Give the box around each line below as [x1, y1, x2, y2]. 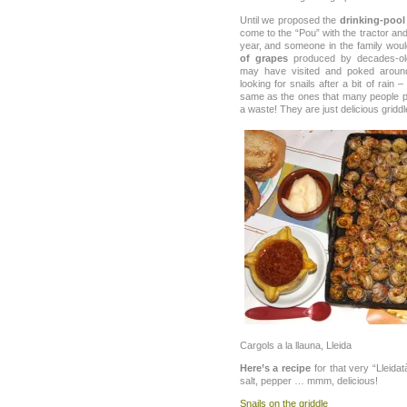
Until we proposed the [239, 14, 340, 25]
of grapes [239, 52, 288, 64]
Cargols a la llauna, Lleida [239, 340, 352, 352]
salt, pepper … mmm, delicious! [239, 375, 378, 387]
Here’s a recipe [239, 362, 311, 374]
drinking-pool [339, 14, 405, 25]
